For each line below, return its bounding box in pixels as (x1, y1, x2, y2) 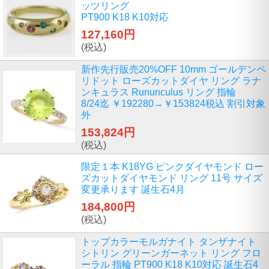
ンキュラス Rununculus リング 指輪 (81, 86, 236, 97)
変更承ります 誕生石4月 (81, 184, 185, 195)
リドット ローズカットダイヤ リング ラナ (81, 75, 261, 86)
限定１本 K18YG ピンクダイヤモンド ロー (81, 161, 264, 172)
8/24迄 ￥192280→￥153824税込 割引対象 (81, 98, 265, 109)
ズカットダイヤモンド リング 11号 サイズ (81, 172, 262, 183)
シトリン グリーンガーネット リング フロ (81, 247, 261, 258)
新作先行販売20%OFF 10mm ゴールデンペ (81, 64, 266, 74)
